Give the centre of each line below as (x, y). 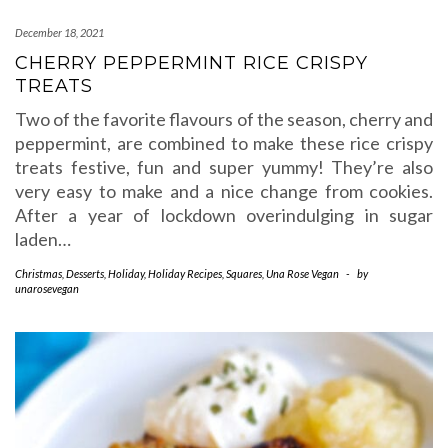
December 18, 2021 (59, 32)
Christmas (38, 273)
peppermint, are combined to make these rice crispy (224, 143)
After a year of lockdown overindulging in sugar (224, 215)
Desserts (85, 273)
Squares (244, 273)
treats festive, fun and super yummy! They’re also (224, 167)
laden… (43, 239)
